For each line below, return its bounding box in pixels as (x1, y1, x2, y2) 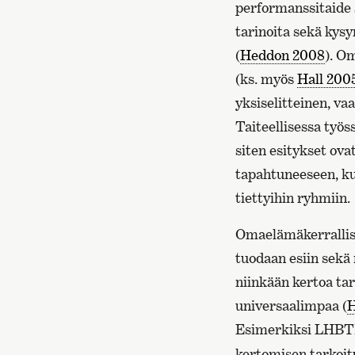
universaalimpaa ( (235, 297, 347, 314)
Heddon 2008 (240, 47, 325, 63)
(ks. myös (235, 71, 297, 87)
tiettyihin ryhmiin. (235, 189, 350, 206)
